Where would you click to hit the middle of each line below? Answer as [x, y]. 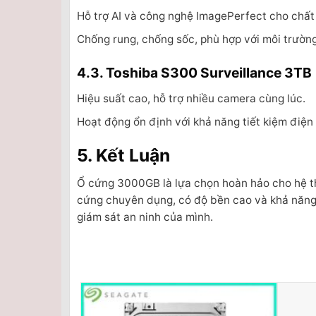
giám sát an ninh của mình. [145, 217]
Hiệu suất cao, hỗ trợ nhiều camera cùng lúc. [191, 98]
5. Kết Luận [123, 155]
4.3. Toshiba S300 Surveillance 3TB [194, 73]
